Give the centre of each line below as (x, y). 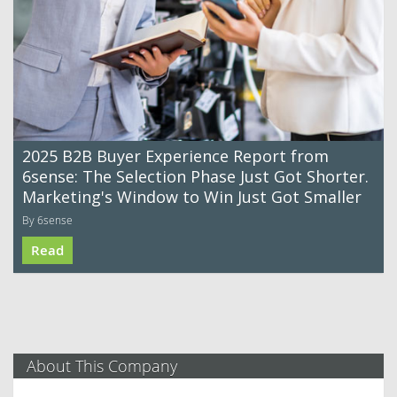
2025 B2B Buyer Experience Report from (175, 156)
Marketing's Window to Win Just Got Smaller (192, 196)
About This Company (102, 366)
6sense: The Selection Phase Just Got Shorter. (195, 176)
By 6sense (47, 219)
